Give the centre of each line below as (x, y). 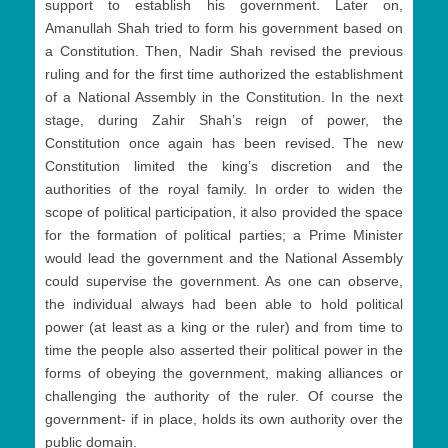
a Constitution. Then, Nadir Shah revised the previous (224, 51)
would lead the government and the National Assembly (224, 258)
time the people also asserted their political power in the (224, 350)
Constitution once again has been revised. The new (224, 143)
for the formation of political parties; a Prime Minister (224, 235)
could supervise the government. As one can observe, (224, 281)
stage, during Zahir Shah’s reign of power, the (224, 120)
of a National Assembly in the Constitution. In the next (224, 97)
